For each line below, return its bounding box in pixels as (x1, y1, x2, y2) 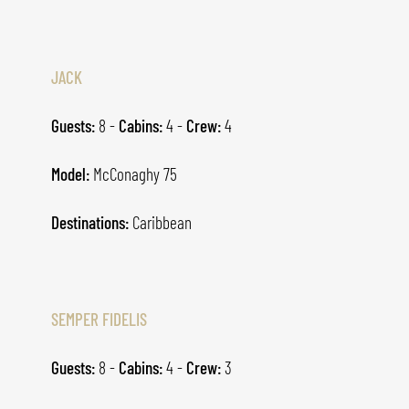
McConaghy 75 (89, 163, 177, 184)
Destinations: (51, 211, 129, 233)
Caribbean (129, 211, 192, 233)
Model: (51, 163, 89, 184)
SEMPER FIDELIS (51, 308, 147, 330)
